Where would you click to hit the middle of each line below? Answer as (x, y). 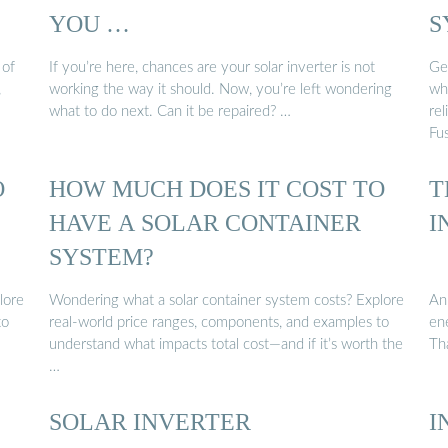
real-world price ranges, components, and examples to (219, 322)
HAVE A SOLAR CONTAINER (205, 223)
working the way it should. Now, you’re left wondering (220, 89)
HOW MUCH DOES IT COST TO (217, 189)
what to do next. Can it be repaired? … (170, 111)
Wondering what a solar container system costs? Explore (226, 300)
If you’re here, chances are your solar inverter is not (212, 67)
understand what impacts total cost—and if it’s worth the (226, 344)
